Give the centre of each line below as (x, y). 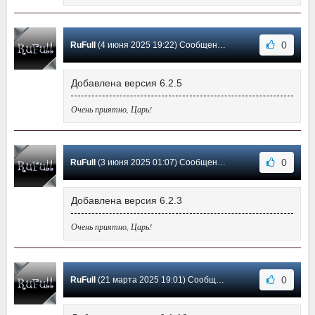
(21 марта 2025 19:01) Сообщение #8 (156, 280)
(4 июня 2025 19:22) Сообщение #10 (156, 45)
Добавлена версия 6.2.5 (127, 83)
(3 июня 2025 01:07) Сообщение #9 (156, 163)
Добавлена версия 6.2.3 (127, 201)
